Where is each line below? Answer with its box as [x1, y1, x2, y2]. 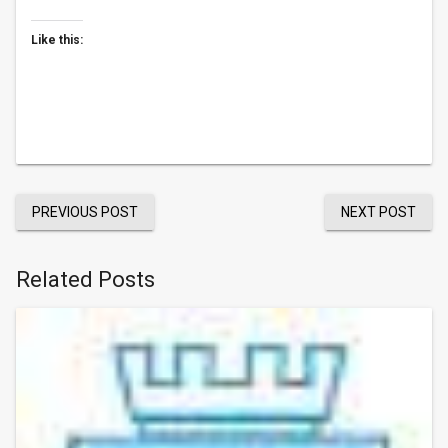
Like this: [31, 33, 83, 47]
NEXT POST [341, 204, 416, 220]
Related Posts [16, 267, 155, 292]
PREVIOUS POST [32, 204, 138, 220]
